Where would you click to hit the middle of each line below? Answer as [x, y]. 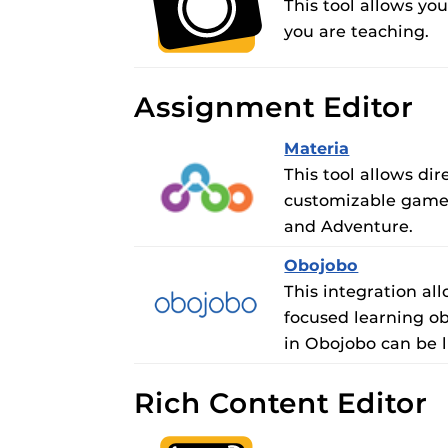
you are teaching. [357, 32]
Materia [317, 149]
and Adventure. [349, 227]
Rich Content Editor [281, 403]
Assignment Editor [274, 107]
